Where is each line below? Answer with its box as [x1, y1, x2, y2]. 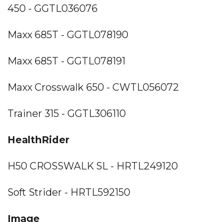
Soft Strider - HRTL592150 [7, 186, 130, 198]
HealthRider [7, 133, 69, 146]
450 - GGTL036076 [7, 2, 98, 14]
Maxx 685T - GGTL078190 [7, 28, 128, 41]
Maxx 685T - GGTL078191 [7, 55, 125, 67]
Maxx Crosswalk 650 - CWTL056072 [7, 81, 179, 93]
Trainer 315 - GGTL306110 [7, 107, 126, 119]
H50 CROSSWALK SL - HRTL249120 [7, 160, 178, 172]
